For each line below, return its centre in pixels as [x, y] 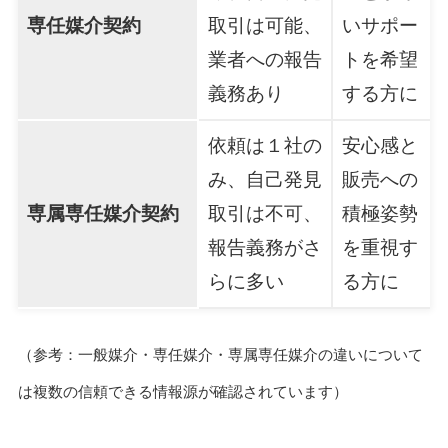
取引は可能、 [264, 25]
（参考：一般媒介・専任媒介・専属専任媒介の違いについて [220, 354]
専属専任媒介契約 [102, 213]
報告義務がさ [264, 247]
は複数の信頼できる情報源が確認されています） [182, 391]
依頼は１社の [264, 145]
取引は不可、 [264, 213]
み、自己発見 [264, 179]
